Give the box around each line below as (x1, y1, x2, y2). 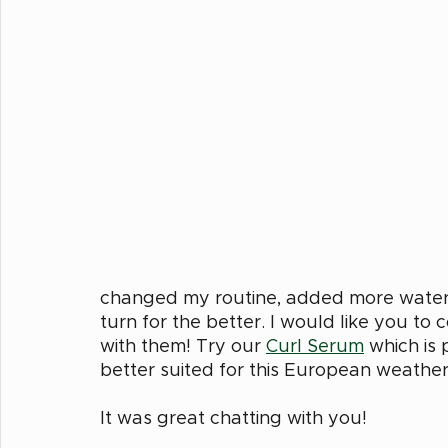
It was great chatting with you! (100, 409, 372, 428)
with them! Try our (100, 337, 266, 356)
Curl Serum (266, 337, 364, 356)
